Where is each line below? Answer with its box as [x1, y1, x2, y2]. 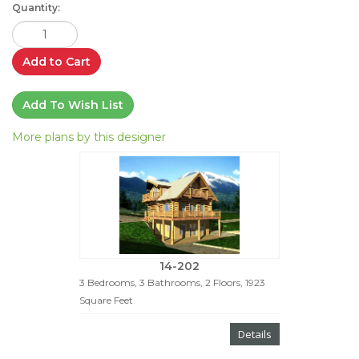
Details [238, 327, 272, 342]
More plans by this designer [12, 129, 166, 144]
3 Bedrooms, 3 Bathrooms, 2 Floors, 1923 [79, 276, 265, 289]
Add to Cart [22, 54, 91, 69]
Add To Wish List [22, 97, 123, 112]
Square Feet [79, 294, 133, 307]
